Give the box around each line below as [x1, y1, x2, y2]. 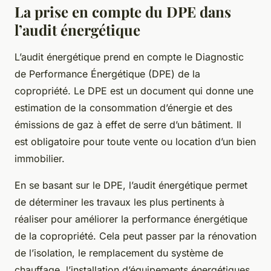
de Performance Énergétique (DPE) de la [15, 67, 200, 80]
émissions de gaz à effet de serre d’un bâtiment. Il [15, 118, 241, 131]
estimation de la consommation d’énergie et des [15, 101, 232, 114]
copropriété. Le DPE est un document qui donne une [15, 84, 253, 97]
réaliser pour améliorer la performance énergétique [15, 212, 247, 225]
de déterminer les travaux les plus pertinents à [15, 195, 224, 208]
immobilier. [15, 152, 65, 165]
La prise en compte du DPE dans [15, 1, 231, 21]
